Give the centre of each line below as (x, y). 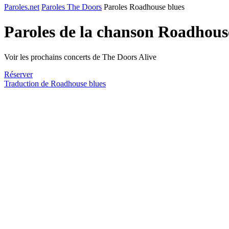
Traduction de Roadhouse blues (55, 83)
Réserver (18, 74)
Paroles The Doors (72, 7)
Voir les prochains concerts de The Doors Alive (80, 57)
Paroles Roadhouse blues (144, 7)
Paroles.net (22, 7)
